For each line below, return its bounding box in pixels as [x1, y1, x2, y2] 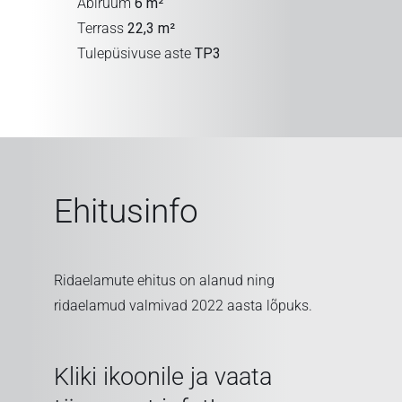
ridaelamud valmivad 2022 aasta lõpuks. [53, 297, 312, 315]
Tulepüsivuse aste [77, 44, 196, 62]
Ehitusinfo [53, 191, 198, 231]
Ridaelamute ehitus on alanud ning [53, 272, 275, 290]
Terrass [77, 19, 128, 37]
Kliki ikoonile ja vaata [53, 362, 272, 390]
